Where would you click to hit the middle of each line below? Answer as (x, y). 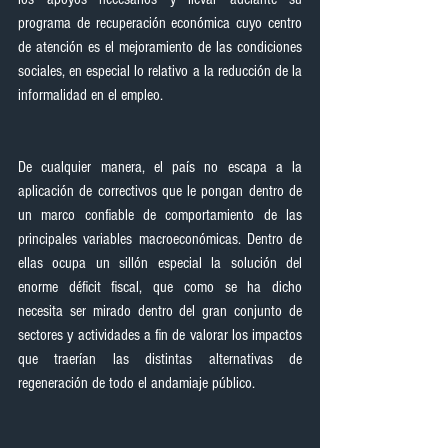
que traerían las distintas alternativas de (160, 359)
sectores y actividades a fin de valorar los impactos (160, 335)
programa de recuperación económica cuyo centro (160, 23)
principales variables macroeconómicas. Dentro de (160, 239)
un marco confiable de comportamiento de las (160, 215)
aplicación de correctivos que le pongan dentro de (160, 191)
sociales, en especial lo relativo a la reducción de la (160, 71)
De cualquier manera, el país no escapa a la (160, 167)
